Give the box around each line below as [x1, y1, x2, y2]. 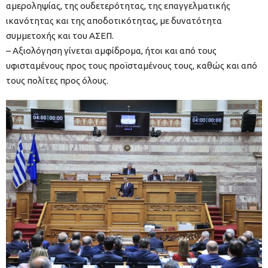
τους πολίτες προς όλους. [6, 75, 108, 86]
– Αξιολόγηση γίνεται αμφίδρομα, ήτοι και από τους [6, 45, 217, 56]
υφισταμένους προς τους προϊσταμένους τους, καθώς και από [6, 60, 257, 71]
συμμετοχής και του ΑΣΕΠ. [6, 31, 114, 41]
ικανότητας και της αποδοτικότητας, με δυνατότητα [6, 16, 222, 26]
